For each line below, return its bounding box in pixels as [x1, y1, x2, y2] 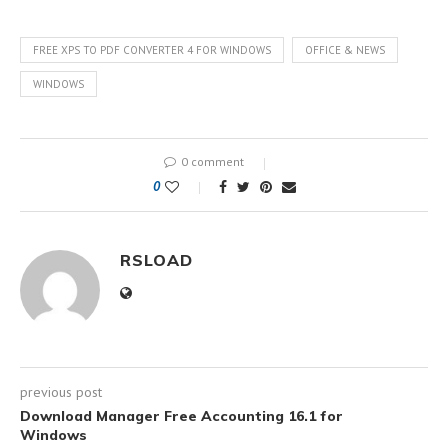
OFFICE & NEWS [305, 42, 385, 57]
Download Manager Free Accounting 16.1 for [20, 406, 343, 425]
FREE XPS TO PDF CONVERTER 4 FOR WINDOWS [33, 42, 271, 57]
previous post [20, 382, 102, 401]
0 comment [180, 153, 244, 169]
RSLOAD [120, 249, 193, 270]
